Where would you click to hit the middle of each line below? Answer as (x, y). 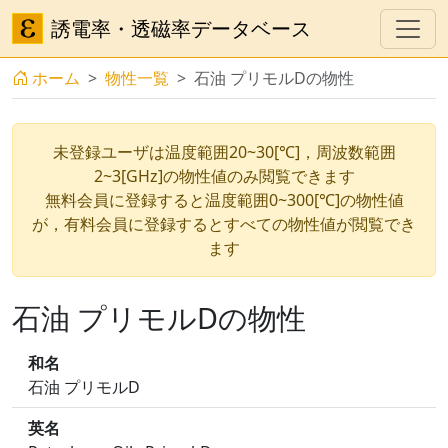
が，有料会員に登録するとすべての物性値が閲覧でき (224, 224)
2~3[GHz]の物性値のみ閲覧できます (224, 176)
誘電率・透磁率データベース (181, 28)
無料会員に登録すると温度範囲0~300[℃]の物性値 (224, 200)
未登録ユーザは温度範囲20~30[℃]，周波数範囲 (224, 152)
